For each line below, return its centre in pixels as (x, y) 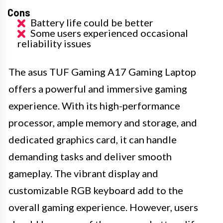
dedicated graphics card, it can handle (93, 140)
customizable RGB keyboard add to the (96, 190)
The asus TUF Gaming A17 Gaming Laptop (102, 72)
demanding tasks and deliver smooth (90, 157)
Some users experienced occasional (109, 33)
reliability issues (54, 44)
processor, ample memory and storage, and (103, 123)
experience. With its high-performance (94, 106)
